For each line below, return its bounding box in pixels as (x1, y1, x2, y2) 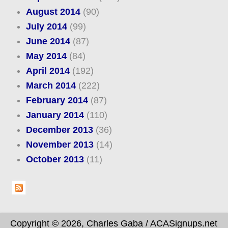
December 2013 (25, 125, 93, 135)
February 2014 (25, 95, 88, 106)
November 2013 (25, 139, 94, 150)
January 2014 (25, 110, 84, 121)
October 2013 (25, 154, 84, 165)
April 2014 (25, 66, 70, 76)
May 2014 (25, 51, 67, 62)
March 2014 (25, 80, 76, 91)
